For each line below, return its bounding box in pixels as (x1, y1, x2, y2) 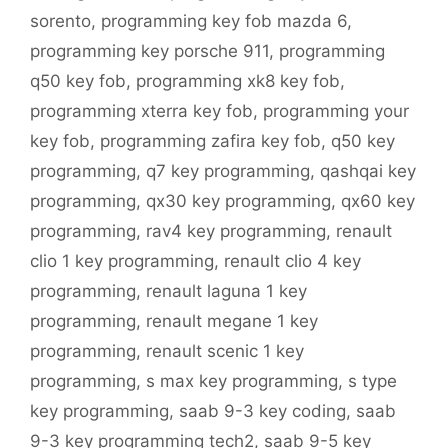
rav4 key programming (146, 221, 326, 242)
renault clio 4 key (224, 251, 361, 272)
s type (348, 371, 397, 392)
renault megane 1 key (146, 311, 318, 332)
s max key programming (146, 371, 338, 392)
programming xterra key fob (30, 101, 253, 122)
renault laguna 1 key (146, 281, 307, 302)
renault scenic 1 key (146, 341, 304, 362)
